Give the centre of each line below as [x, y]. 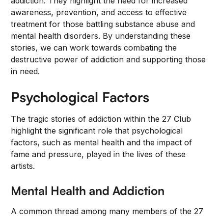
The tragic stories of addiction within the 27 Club [101, 119]
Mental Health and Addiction [88, 191]
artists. [23, 166]
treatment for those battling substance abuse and [103, 24]
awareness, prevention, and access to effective [99, 12]
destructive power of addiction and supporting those [109, 59]
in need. [26, 71]
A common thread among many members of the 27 [107, 211]
